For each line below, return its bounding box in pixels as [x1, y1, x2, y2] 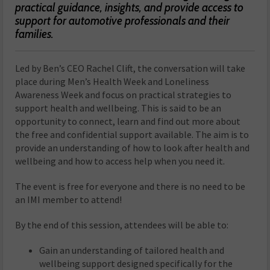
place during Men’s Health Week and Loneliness [15, 75, 210, 87]
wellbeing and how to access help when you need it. [15, 154, 225, 167]
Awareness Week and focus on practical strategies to [15, 88, 232, 101]
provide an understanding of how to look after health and [15, 141, 250, 154]
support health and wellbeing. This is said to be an [15, 101, 222, 114]
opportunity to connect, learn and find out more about [15, 115, 241, 127]
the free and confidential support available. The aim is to [15, 128, 250, 140]
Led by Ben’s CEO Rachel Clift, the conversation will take [15, 61, 246, 74]
